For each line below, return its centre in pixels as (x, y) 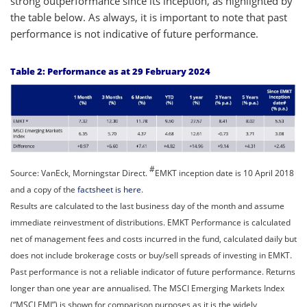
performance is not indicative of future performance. (134, 33)
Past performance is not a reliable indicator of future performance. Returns (153, 271)
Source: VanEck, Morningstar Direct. (80, 173)
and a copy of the (44, 189)
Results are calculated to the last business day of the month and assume (147, 206)
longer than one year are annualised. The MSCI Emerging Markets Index (147, 288)
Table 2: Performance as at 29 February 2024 (110, 71)
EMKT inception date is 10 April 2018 (224, 173)
